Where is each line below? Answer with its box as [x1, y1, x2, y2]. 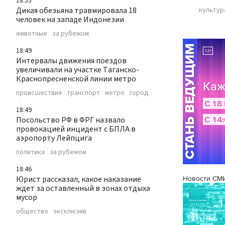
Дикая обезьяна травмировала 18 [16, 5, 137, 17]
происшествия [16, 88, 62, 98]
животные [16, 29, 47, 39]
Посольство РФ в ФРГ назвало [16, 115, 125, 126]
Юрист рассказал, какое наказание [16, 174, 141, 185]
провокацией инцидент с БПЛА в [16, 124, 136, 135]
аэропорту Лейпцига [16, 133, 92, 144]
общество [16, 206, 48, 217]
